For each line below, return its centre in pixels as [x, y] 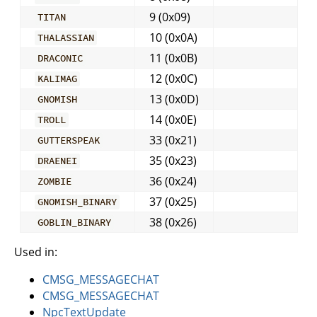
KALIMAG [57, 79]
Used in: [36, 252]
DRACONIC [60, 58]
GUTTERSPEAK [68, 140]
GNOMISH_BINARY [77, 202]
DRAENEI [57, 161]
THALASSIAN [65, 38]
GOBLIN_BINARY [74, 223]
